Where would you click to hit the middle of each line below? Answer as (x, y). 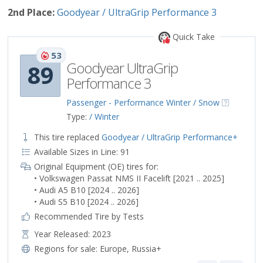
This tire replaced (68, 137)
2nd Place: (31, 12)
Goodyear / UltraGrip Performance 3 (137, 12)
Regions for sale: (67, 248)
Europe (113, 248)
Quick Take (193, 36)
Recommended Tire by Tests (89, 216)
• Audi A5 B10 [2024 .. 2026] (86, 190)
